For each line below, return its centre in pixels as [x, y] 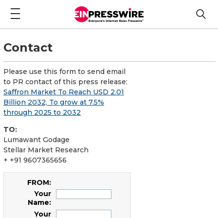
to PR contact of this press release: [65, 82]
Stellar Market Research [46, 150]
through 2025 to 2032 [42, 112]
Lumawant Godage [36, 139]
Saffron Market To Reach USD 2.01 [64, 92]
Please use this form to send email [64, 71]
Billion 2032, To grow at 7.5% [54, 102]
